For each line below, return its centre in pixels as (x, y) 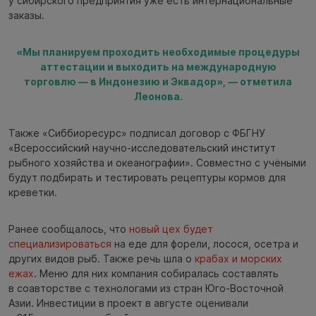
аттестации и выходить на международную (158, 67)
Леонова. (158, 97)
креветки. (33, 193)
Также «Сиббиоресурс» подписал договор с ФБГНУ (137, 133)
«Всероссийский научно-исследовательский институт (142, 148)
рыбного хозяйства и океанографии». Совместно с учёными (157, 163)
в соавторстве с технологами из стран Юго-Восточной (146, 288)
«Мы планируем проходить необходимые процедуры (158, 52)
